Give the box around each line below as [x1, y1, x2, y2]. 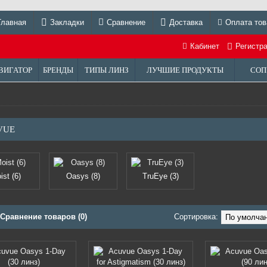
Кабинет [190, 42, 219, 51]
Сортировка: [174, 212, 218, 221]
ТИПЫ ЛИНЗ [84, 66, 129, 74]
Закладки [49, 17, 84, 27]
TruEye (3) [142, 172, 179, 181]
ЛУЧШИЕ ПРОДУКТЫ [146, 66, 223, 74]
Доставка [169, 17, 203, 27]
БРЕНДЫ [43, 66, 73, 74]
